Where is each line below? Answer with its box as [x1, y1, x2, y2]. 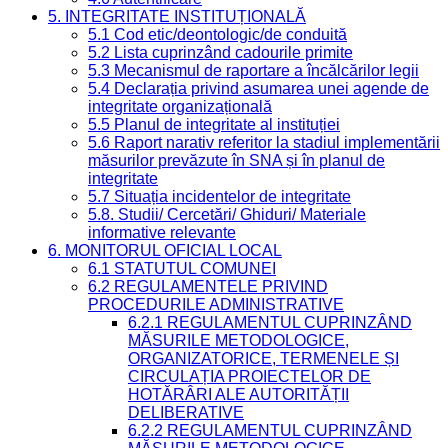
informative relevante [88, 224, 236, 242]
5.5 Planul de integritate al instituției [88, 116, 340, 134]
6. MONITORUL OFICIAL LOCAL [48, 242, 282, 260]
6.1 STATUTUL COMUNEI [88, 260, 276, 278]
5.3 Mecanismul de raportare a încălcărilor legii [88, 62, 419, 80]
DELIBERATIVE [128, 404, 244, 422]
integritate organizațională [88, 98, 272, 116]
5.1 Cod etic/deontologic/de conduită [88, 26, 347, 44]
